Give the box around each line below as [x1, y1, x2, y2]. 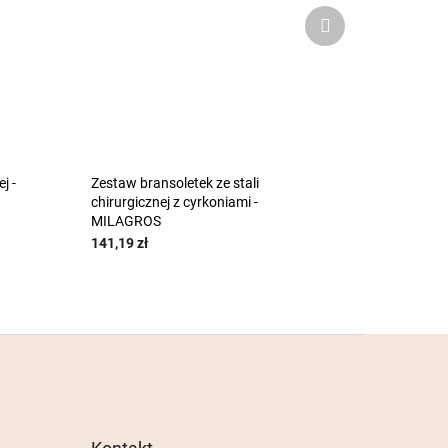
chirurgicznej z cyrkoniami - [90, 193, 258, 210]
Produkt [329, 5, 380, 22]
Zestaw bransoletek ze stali [90, 174, 259, 191]
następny [329, 24, 388, 41]
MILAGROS [90, 212, 161, 229]
